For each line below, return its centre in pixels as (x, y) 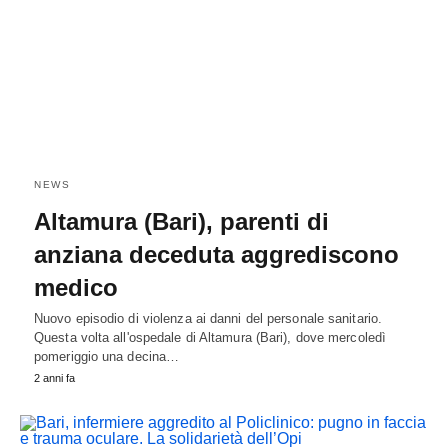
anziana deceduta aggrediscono (216, 254)
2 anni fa (54, 377)
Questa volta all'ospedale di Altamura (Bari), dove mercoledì (210, 337)
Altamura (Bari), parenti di (181, 221)
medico (76, 287)
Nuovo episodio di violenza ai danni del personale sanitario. (208, 318)
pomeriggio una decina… (107, 356)
